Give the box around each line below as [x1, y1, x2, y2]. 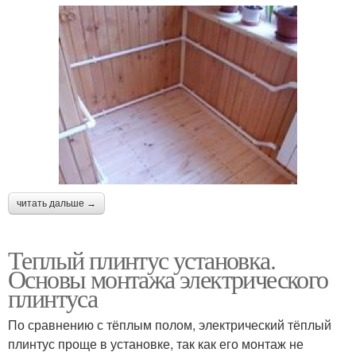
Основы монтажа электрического [8, 261, 328, 296]
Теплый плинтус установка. [8, 242, 275, 277]
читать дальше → [17, 198, 96, 209]
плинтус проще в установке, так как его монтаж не [8, 335, 304, 353]
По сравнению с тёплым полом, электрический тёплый [8, 315, 331, 334]
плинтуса [8, 281, 98, 315]
